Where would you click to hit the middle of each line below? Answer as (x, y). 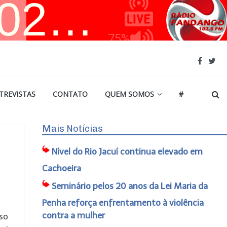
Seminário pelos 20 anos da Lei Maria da (129, 186)
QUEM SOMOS (129, 94)
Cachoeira (61, 168)
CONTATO (70, 94)
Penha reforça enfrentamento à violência (123, 203)
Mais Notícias (72, 129)
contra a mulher (73, 215)
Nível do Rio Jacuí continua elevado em (127, 152)
